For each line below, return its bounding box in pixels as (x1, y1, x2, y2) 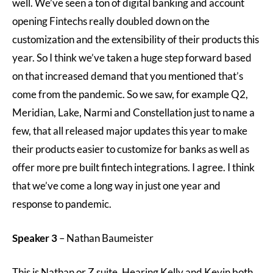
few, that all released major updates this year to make (12, 124, 247, 137)
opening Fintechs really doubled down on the (12, 15, 210, 27)
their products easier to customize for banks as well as (12, 143, 249, 155)
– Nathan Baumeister (57, 232, 154, 244)
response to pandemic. (12, 197, 112, 210)
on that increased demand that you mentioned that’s (12, 69, 243, 82)
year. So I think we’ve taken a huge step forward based (12, 51, 252, 64)
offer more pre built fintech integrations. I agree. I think (12, 161, 255, 174)
